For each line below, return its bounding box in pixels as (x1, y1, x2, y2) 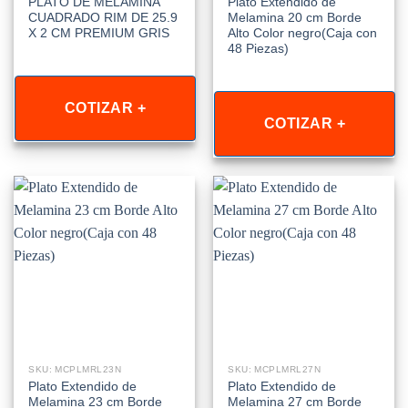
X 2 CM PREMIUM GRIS (28, 25, 170, 40)
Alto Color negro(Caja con (228, 25, 378, 40)
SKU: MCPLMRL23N (28, 363, 122, 374)
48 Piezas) (228, 41, 290, 56)
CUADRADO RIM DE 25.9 (28, 10, 178, 25)
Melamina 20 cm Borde (228, 10, 362, 25)
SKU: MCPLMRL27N (228, 363, 321, 374)
